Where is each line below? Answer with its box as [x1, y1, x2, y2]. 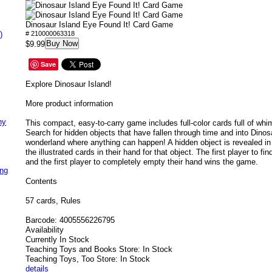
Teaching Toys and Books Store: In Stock [25, 245, 172, 254]
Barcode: [25, 216, 57, 225]
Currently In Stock [25, 235, 89, 244]
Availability [25, 225, 64, 234]
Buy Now [46, 39, 78, 48]
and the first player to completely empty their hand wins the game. [25, 157, 258, 166]
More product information [25, 99, 113, 108]
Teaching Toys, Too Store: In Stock [25, 254, 150, 263]
